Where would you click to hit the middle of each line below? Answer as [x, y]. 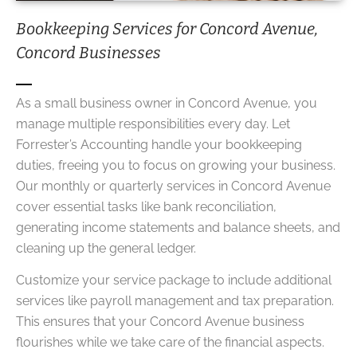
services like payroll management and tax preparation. [175, 301]
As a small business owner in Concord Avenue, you [167, 103]
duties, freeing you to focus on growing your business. [176, 165]
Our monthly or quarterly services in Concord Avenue [173, 186]
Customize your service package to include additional [174, 280]
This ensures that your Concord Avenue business [160, 322]
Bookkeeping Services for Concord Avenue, [167, 28]
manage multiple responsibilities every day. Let [153, 124]
